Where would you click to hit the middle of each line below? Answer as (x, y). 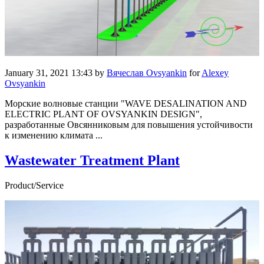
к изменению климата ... (54, 136)
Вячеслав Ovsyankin (147, 73)
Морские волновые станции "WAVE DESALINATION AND (126, 104)
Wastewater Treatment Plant (92, 161)
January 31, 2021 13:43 (49, 73)
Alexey (215, 73)
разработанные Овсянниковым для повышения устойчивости (129, 125)
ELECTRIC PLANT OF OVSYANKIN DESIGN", (103, 114)
